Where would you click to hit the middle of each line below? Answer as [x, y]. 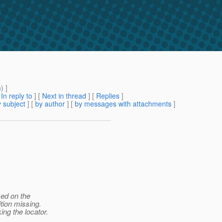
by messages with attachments [123, 104]
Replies [108, 96]
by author [50, 104]
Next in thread [64, 96]
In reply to [17, 96]
